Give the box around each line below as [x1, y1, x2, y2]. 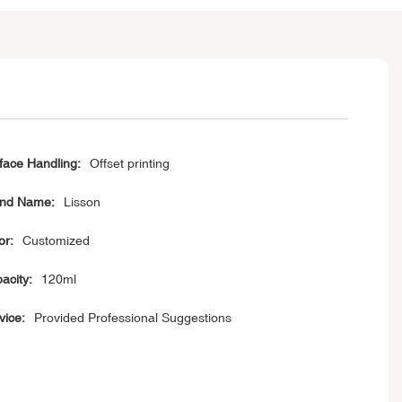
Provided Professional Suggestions [33, 310, 232, 326]
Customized [22, 233, 90, 249]
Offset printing [89, 156, 170, 171]
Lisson [63, 195, 100, 210]
